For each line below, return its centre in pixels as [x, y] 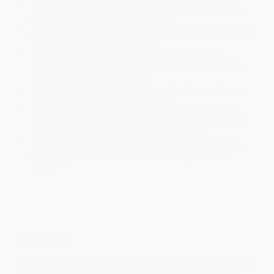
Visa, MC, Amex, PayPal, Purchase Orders [167, 139]
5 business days [155, 90]
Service [44, 167]
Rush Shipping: [60, 90]
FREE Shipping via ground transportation [178, 31]
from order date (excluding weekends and [161, 61]
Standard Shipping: [68, 31]
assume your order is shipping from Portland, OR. [118, 128]
